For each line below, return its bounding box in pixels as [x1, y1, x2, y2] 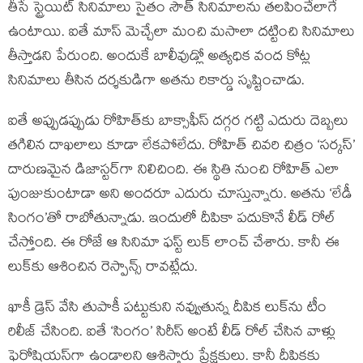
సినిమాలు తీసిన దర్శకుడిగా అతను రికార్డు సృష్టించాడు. [8, 70, 305, 95]
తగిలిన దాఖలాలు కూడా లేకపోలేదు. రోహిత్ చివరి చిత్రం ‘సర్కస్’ [8, 135, 355, 160]
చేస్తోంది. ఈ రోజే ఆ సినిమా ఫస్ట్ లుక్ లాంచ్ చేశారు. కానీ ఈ [8, 233, 340, 257]
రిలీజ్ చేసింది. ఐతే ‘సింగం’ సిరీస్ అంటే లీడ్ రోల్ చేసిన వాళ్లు [8, 322, 335, 346]
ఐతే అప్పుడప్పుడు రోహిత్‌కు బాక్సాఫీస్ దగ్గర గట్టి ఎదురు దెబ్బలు [8, 111, 348, 135]
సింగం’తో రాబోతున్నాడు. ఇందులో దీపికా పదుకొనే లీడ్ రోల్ [8, 208, 335, 233]
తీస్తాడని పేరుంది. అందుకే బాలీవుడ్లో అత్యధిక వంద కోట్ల [8, 46, 310, 70]
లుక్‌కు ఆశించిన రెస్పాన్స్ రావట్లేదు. [8, 257, 198, 281]
